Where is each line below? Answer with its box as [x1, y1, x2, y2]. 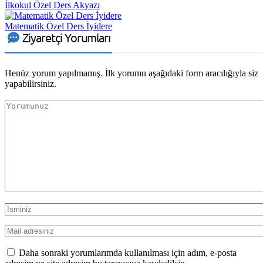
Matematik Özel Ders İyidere [5, 21, 112, 31]
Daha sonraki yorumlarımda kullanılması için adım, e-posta [19, 248, 237, 258]
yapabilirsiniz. [5, 78, 56, 89]
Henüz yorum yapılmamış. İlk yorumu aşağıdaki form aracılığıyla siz [5, 68, 258, 78]
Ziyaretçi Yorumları [22, 29, 110, 45]
